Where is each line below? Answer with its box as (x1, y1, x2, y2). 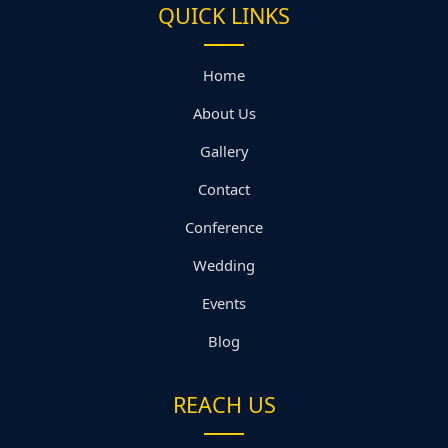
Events (202, 292, 246, 313)
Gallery (199, 140, 249, 161)
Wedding (193, 254, 255, 275)
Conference (185, 216, 263, 237)
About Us (192, 102, 256, 123)
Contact (198, 178, 250, 199)
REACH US (172, 389, 276, 419)
